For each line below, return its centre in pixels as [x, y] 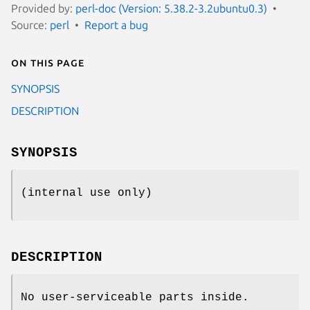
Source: [30, 25]
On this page [48, 62]
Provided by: [43, 8]
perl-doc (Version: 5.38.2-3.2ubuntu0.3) [171, 8]
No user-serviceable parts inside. [135, 297]
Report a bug [116, 25]
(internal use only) [86, 193]
